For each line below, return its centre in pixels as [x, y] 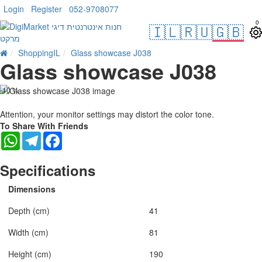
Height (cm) [30, 254]
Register [46, 9]
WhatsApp [39, 137]
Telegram [58, 137]
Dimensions [32, 189]
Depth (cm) [29, 211]
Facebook [80, 137]
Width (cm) [28, 232]
